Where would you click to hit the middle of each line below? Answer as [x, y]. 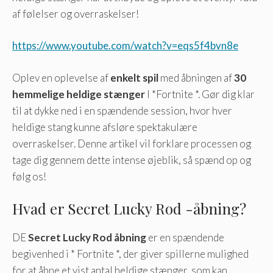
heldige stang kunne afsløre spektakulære [105, 127]
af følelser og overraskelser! [76, 13]
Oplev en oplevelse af [61, 77]
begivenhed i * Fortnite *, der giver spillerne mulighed [130, 254]
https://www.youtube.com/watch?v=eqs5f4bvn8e [125, 46]
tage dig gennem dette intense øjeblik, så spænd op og [132, 160]
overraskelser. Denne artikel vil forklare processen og [132, 143]
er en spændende [185, 238]
